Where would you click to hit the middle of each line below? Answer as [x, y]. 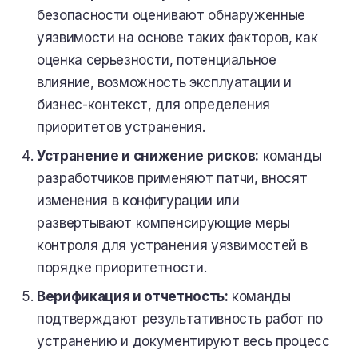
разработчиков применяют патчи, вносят [172, 178]
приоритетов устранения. [121, 127]
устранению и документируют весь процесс [183, 341]
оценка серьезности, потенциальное [157, 60]
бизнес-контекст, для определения [154, 105]
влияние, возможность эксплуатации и [165, 82]
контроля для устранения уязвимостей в [172, 245]
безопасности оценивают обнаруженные [171, 15]
